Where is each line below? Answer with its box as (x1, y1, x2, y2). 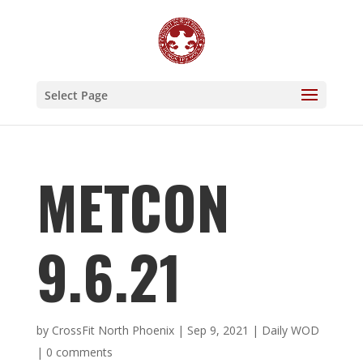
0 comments (45, 344, 113, 360)
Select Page (44, 88, 108, 103)
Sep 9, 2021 (186, 322, 249, 338)
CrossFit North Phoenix (51, 322, 174, 338)
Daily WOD (261, 322, 319, 338)
